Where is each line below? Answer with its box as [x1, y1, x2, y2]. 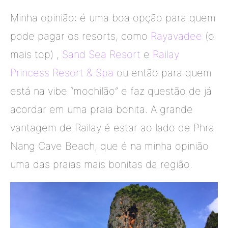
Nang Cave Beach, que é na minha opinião [10, 140, 209, 153]
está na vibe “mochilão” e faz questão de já [10, 85, 212, 98]
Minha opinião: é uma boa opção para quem [10, 12, 216, 24]
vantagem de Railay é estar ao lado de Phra [10, 122, 214, 134]
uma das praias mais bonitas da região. [10, 158, 192, 171]
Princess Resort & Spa [10, 67, 117, 79]
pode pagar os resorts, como [10, 30, 151, 43]
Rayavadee [151, 30, 202, 43]
